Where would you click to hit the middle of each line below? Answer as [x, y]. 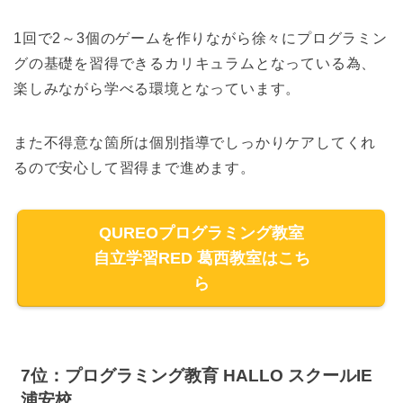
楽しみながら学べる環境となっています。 [157, 88]
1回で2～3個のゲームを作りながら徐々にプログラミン [201, 38]
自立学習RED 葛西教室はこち [201, 258]
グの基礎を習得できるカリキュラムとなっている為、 [195, 63]
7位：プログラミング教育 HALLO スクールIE [197, 376]
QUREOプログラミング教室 [201, 233]
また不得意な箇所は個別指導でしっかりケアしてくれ [195, 142]
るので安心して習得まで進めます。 [134, 167]
